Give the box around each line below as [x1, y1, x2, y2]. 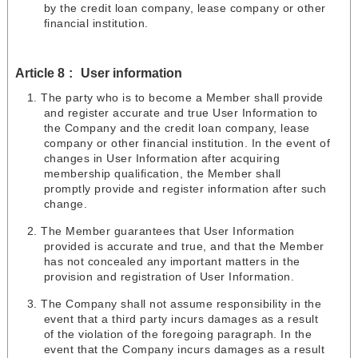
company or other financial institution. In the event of [43, 137, 331, 150]
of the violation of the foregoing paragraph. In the [43, 328, 312, 341]
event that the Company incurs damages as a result [43, 343, 325, 356]
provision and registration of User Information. [43, 270, 295, 284]
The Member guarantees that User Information [41, 225, 295, 238]
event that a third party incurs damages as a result [43, 312, 319, 326]
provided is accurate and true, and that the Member [43, 240, 324, 253]
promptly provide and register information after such [43, 182, 327, 196]
